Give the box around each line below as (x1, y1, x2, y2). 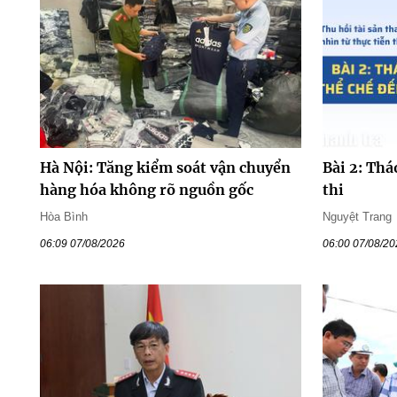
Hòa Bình (39, 209, 88, 223)
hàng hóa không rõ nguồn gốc (39, 180, 253, 198)
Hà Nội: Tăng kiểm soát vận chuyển (39, 158, 291, 176)
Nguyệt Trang (323, 209, 393, 223)
